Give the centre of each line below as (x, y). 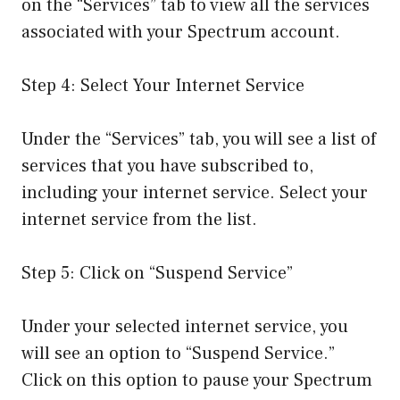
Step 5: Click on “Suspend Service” (157, 274)
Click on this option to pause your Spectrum (197, 381)
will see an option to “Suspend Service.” (178, 354)
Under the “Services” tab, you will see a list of (199, 140)
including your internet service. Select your (195, 193)
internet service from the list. (139, 220)
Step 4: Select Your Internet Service (163, 86)
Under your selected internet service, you (185, 327)
